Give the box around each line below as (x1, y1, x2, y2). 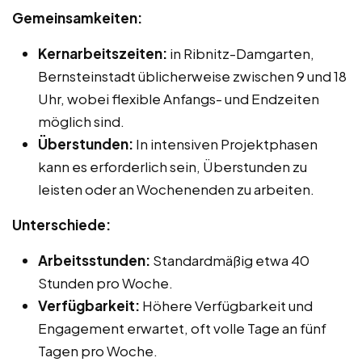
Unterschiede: (12, 215, 111, 234)
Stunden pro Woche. (38, 273, 173, 292)
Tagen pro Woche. (38, 341, 158, 360)
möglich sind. (38, 112, 124, 130)
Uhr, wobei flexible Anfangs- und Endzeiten (38, 89, 319, 107)
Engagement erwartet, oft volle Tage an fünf (38, 318, 326, 337)
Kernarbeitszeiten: (38, 44, 167, 62)
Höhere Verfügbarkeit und (140, 296, 313, 314)
